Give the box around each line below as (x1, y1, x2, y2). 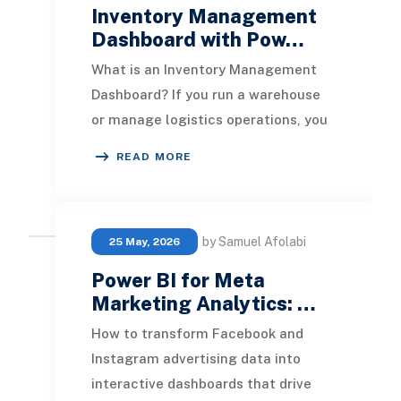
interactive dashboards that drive (90, 375, 311, 391)
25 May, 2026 (108, 235, 180, 248)
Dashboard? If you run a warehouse (90, 86, 320, 102)
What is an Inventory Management (90, 61, 317, 77)
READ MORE (115, 149, 192, 163)
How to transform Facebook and (90, 325, 303, 341)
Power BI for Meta (90, 268, 265, 292)
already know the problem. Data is (90, 136, 314, 152)
